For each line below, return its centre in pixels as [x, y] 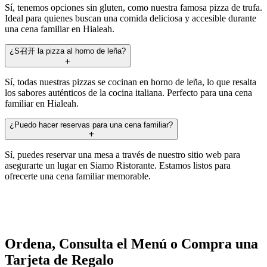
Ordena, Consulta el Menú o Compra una [131, 244]
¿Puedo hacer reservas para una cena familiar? [91, 125]
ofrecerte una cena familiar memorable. [78, 176]
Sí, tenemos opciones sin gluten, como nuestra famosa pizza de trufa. [133, 7]
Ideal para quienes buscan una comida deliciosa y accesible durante [131, 18]
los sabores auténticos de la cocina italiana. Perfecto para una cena [128, 92]
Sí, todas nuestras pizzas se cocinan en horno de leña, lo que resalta [131, 82]
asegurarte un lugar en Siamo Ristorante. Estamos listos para [118, 165]
